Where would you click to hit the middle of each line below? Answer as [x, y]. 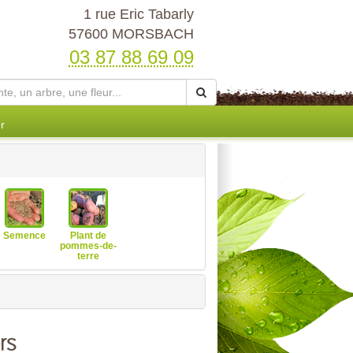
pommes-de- [88, 246]
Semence [24, 236]
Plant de [88, 236]
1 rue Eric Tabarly [138, 14]
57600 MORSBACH [131, 34]
